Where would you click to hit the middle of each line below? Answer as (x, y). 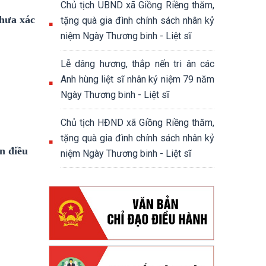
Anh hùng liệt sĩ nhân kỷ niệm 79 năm (137, 79)
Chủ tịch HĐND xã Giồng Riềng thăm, (137, 123)
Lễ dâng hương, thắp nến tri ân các (137, 64)
